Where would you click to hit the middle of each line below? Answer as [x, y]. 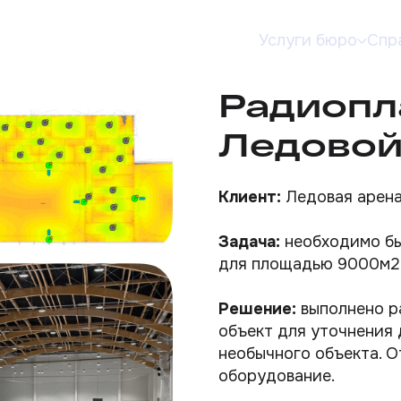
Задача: [252, 242]
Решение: [257, 309]
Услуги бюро [308, 40]
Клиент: [250, 197]
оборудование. [277, 376]
